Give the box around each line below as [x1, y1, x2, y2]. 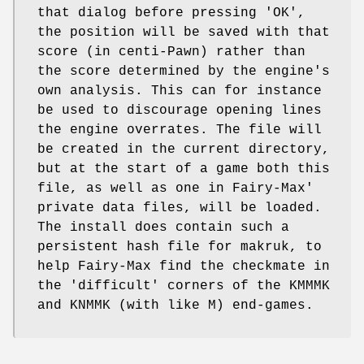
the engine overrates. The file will [37, 123, 322, 138]
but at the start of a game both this [37, 162, 330, 177]
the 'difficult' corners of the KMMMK [37, 279, 330, 294]
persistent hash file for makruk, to [37, 240, 322, 255]
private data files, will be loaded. [37, 201, 322, 216]
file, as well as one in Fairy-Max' [37, 181, 314, 197]
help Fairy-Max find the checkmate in [37, 259, 330, 275]
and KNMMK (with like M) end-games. [37, 298, 314, 314]
